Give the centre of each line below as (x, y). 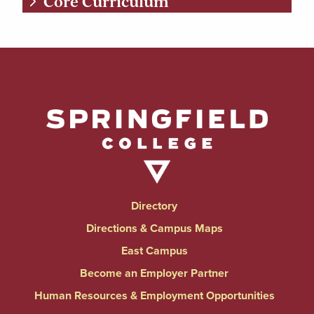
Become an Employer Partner (154, 273)
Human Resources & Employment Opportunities (154, 296)
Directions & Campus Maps (154, 228)
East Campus (154, 251)
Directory (154, 206)
